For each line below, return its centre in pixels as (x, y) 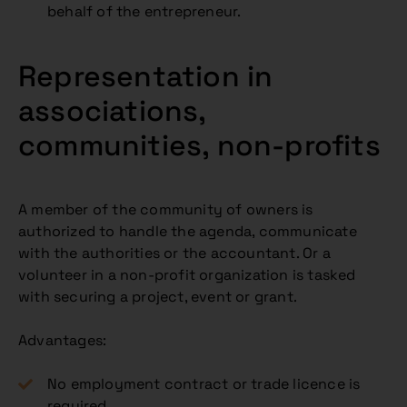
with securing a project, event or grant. (158, 297)
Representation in (146, 76)
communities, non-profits (199, 145)
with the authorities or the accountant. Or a (174, 253)
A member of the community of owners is (166, 209)
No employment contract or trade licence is (204, 384)
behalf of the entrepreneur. (144, 11)
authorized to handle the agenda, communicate (188, 231)
